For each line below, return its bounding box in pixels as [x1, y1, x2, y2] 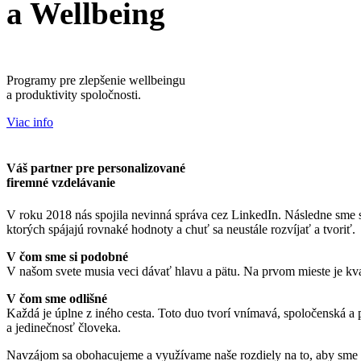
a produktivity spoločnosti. [6, 88, 141, 102]
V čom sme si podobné [6, 249, 128, 263]
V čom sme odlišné [6, 291, 107, 305]
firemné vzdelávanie [6, 176, 115, 190]
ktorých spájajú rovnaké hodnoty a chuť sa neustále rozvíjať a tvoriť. [6, 222, 355, 236]
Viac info [6, 115, 53, 130]
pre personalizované [73, 161, 185, 176]
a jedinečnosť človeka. [6, 320, 121, 334]
